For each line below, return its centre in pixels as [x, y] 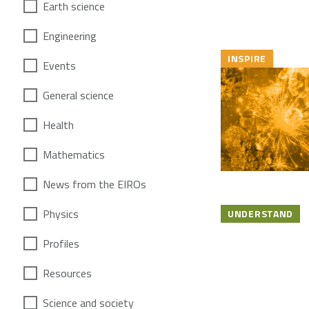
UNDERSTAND [260, 213]
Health [58, 124]
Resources [67, 273]
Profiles [61, 243]
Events [59, 65]
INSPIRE [247, 58]
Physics [61, 213]
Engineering [70, 36]
